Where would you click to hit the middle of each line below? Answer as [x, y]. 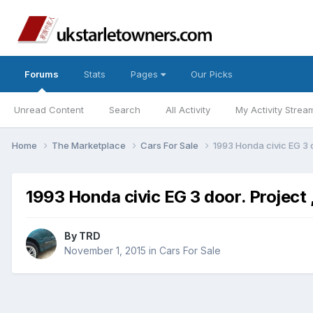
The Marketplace [90, 145]
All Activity [188, 110]
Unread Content [49, 110]
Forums [42, 74]
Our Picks [212, 74]
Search [125, 110]
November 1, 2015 [105, 251]
